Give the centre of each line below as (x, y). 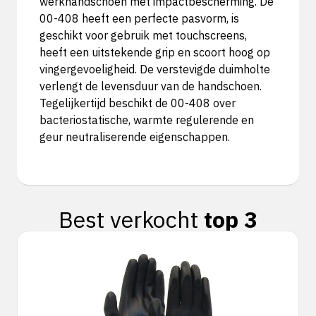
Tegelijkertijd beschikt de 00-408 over (138, 103)
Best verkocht (131, 219)
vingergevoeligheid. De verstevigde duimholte (155, 69)
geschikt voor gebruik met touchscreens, (143, 35)
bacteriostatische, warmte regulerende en (147, 120)
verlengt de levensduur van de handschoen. (151, 86)
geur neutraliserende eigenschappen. (135, 137)
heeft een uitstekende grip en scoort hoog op (155, 52)
